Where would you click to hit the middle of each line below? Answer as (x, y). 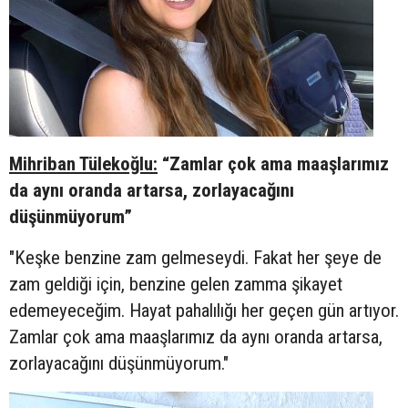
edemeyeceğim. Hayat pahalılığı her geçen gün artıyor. (204, 310)
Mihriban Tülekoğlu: (83, 163)
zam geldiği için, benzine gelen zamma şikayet (176, 284)
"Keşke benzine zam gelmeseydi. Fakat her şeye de (195, 257)
